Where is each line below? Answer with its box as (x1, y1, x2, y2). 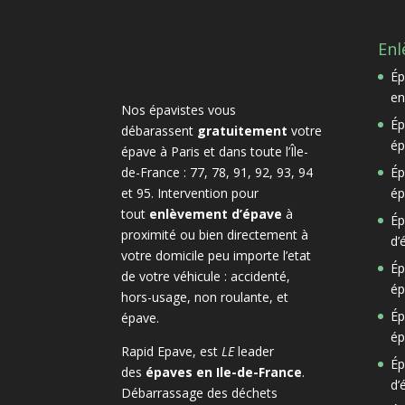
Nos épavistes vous (121, 100, 237, 118)
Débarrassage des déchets (121, 383, 278, 401)
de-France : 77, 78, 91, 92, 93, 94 (121, 163, 314, 181)
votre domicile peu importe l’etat (121, 246, 312, 264)
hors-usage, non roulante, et (121, 287, 289, 306)
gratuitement (197, 121, 288, 139)
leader (234, 342, 275, 360)
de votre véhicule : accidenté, (121, 267, 291, 285)
